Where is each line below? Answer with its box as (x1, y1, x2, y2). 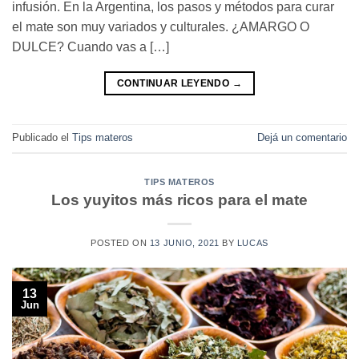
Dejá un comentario (257, 131, 347, 143)
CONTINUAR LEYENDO (117, 77, 232, 89)
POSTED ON (91, 238, 150, 248)
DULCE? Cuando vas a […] (12, 39, 169, 54)
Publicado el (12, 131, 72, 143)
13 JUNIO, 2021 (149, 238, 220, 248)
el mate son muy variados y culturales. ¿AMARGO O (12, 19, 309, 34)
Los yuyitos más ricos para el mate (51, 192, 308, 209)
